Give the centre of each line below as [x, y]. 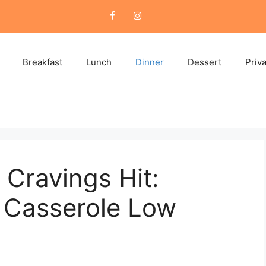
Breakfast [42, 62]
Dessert [204, 62]
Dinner [149, 62]
